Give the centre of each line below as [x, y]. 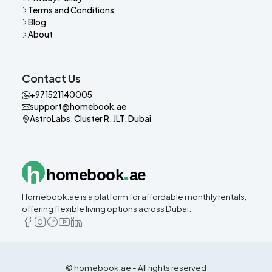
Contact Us [51, 78]
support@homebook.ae [78, 107]
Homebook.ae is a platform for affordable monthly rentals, [134, 196]
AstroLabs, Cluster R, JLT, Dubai [90, 119]
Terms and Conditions [71, 10]
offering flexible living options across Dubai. [107, 209]
